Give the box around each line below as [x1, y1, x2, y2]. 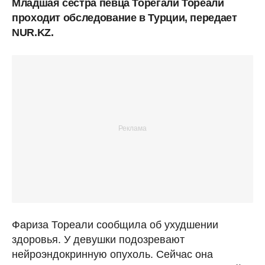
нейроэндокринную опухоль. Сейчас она [12, 248, 213, 260]
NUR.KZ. [12, 26, 54, 38]
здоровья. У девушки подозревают [12, 233, 185, 245]
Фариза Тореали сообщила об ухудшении [12, 218, 218, 231]
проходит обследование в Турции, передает [12, 11, 237, 24]
